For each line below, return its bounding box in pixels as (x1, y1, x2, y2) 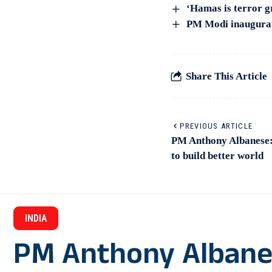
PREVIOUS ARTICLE (180, 121, 253, 131)
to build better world (171, 150, 263, 162)
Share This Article (186, 70, 267, 82)
